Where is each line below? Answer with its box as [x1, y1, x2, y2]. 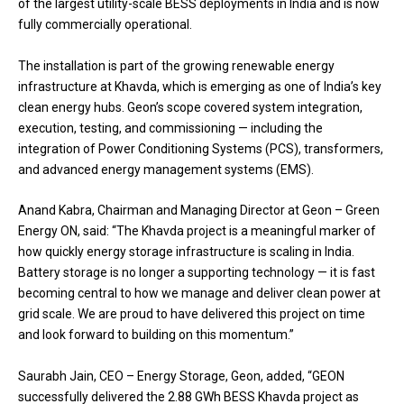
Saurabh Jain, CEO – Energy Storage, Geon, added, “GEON [18, 368, 344, 383]
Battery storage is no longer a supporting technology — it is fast [18, 265, 375, 280]
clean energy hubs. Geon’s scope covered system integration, [18, 99, 363, 115]
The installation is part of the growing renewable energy [18, 58, 335, 73]
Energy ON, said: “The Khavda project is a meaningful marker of [18, 224, 376, 239]
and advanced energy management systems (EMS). [18, 161, 314, 177]
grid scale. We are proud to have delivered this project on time [18, 307, 365, 322]
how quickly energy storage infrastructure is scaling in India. [18, 244, 354, 260]
